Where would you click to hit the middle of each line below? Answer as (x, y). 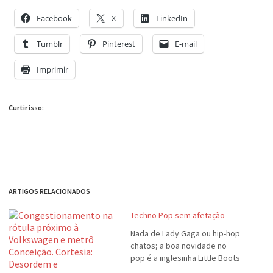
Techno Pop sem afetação (178, 215)
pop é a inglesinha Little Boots (185, 258)
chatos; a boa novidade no (179, 246)
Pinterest (119, 44)
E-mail (186, 44)
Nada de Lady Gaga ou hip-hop (185, 233)
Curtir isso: (26, 108)
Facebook (54, 18)
